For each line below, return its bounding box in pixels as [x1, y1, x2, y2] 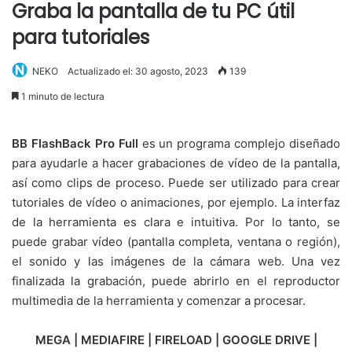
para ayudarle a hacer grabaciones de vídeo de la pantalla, [12, 156, 340, 171]
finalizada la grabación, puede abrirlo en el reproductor [12, 273, 340, 289]
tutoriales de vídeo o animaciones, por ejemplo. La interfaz [12, 195, 340, 211]
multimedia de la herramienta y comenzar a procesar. [12, 293, 306, 309]
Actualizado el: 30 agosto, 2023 [68, 65, 208, 78]
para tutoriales [12, 24, 149, 51]
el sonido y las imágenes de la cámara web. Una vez [12, 254, 340, 269]
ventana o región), [236, 234, 341, 250]
